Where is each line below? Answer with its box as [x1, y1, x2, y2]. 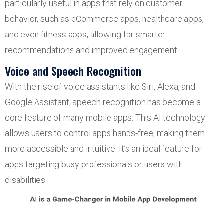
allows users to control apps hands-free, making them [5, 128, 205, 138]
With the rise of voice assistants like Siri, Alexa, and [5, 81, 195, 91]
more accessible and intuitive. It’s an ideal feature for [5, 144, 202, 154]
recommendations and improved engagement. [5, 45, 179, 55]
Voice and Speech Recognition [5, 62, 141, 79]
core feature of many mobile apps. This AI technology [5, 112, 205, 123]
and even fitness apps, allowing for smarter [5, 29, 165, 39]
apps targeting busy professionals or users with [5, 159, 183, 169]
